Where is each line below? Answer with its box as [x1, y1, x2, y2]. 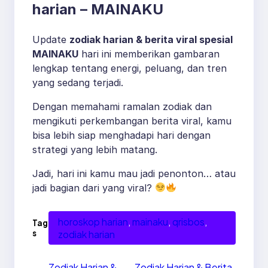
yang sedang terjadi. [32, 76, 123, 89]
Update [32, 33, 69, 45]
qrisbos [172, 215, 205, 228]
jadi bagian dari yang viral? [32, 181, 155, 194]
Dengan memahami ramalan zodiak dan [32, 100, 212, 112]
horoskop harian [57, 215, 128, 228]
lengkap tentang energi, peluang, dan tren [32, 62, 227, 74]
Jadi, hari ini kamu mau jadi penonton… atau [32, 167, 236, 179]
